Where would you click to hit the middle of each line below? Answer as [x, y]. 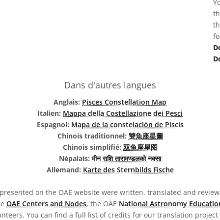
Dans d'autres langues [110, 85]
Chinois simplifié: [93, 147]
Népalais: [75, 158]
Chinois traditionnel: [93, 136]
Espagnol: [54, 124]
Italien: [50, 113]
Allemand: [65, 170]
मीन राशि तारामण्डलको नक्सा [126, 158]
